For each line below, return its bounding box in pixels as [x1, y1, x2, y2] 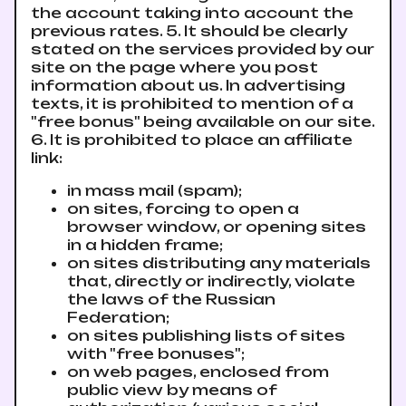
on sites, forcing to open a [67, 199, 299, 217]
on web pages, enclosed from [67, 362, 329, 381]
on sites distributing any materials [67, 254, 371, 272]
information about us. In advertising [31, 76, 345, 94]
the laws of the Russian [67, 290, 275, 308]
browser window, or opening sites [67, 217, 366, 236]
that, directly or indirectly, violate [67, 272, 355, 290]
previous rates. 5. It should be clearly [31, 22, 347, 40]
